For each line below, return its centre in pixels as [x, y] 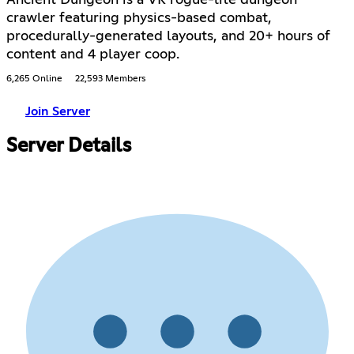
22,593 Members [110, 79]
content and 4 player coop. [93, 55]
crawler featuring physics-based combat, [139, 19]
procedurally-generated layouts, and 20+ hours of [168, 37]
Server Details [69, 147]
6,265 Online [34, 79]
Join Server [58, 112]
